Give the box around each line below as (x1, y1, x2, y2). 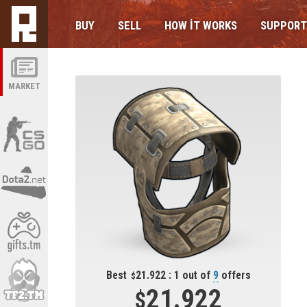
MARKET (8, 81, 40, 91)
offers (218, 269, 251, 282)
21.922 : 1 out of (135, 269, 213, 282)
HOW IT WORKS (164, 19, 237, 32)
